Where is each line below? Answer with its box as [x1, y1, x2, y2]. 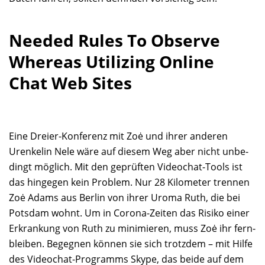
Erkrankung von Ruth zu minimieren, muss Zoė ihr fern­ [9, 222, 256, 235]
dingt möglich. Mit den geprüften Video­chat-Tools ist [9, 160, 243, 174]
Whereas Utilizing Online [9, 50, 214, 73]
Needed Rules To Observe [9, 29, 220, 52]
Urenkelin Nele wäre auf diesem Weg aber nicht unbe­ [9, 145, 248, 159]
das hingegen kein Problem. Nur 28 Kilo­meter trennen [9, 176, 250, 189]
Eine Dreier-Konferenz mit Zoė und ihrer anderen [9, 130, 228, 143]
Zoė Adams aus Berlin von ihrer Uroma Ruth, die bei [9, 191, 240, 205]
